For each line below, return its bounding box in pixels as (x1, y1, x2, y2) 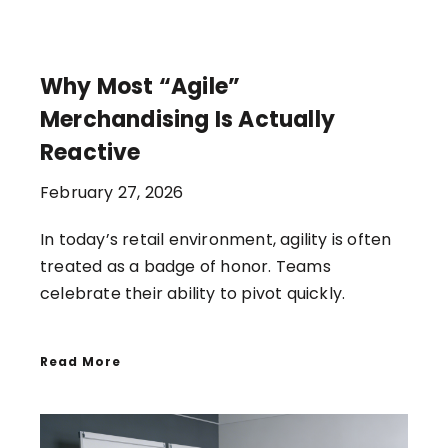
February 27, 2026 (40, 181, 184, 205)
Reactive (40, 137, 141, 169)
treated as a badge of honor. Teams (40, 255, 331, 279)
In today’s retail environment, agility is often (40, 228, 392, 252)
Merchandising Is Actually (40, 104, 335, 136)
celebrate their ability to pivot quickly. (40, 282, 346, 306)
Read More (40, 353, 121, 371)
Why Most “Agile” (40, 71, 241, 103)
